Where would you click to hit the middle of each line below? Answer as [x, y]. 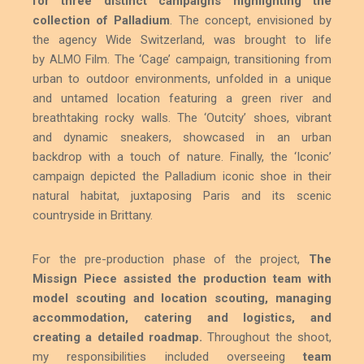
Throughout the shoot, [267, 337]
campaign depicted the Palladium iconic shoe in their [182, 176]
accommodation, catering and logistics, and [182, 317]
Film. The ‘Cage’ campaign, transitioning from [206, 59]
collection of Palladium [102, 20]
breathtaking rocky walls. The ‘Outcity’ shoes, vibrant [182, 117]
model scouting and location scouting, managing [182, 298]
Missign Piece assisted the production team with [182, 278]
